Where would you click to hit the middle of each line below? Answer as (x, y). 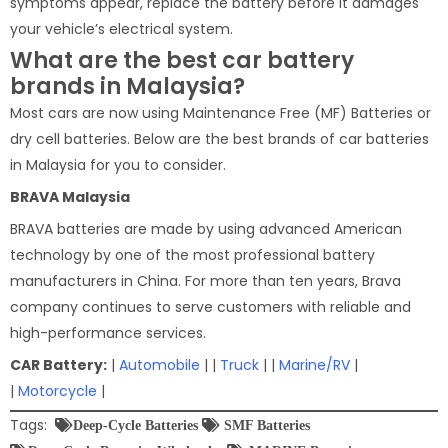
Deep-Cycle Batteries (135, 424)
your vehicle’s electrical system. (121, 28)
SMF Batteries (265, 424)
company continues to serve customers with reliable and (210, 306)
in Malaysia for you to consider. (118, 164)
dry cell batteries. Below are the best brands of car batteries (219, 138)
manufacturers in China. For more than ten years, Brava (205, 280)
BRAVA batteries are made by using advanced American (206, 228)
